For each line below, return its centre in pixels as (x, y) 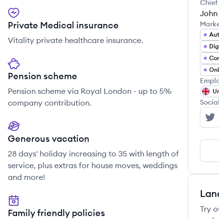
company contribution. (50, 103)
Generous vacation (49, 139)
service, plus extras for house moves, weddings (93, 165)
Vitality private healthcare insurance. (76, 40)
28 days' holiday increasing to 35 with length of (93, 153)
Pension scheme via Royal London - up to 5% (90, 91)
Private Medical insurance (63, 25)
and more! (26, 177)
